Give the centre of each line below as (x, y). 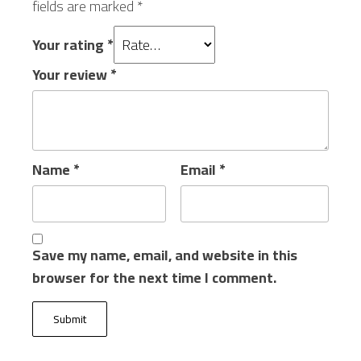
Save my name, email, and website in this (165, 255)
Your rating (70, 45)
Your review (71, 75)
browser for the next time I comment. (154, 278)
